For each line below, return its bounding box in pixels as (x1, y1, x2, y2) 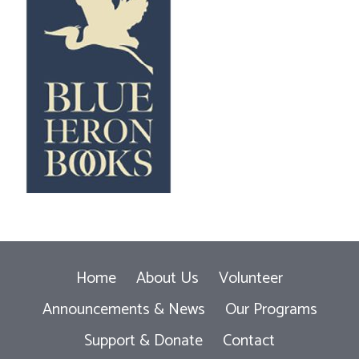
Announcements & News (42, 296, 205, 323)
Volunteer (219, 265, 283, 292)
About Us (136, 265, 199, 292)
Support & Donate (84, 328, 203, 354)
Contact (223, 328, 275, 354)
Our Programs (224, 296, 317, 323)
